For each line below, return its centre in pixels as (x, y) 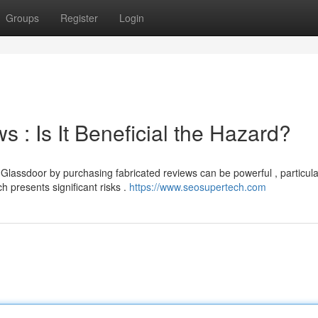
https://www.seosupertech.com (198, 187)
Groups (22, 18)
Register (79, 18)
